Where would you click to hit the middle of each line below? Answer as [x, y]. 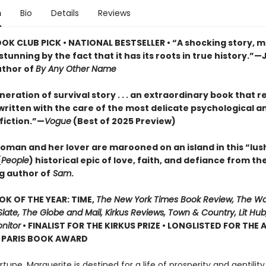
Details [65, 13]
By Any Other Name [76, 69]
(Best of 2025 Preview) [123, 121]
